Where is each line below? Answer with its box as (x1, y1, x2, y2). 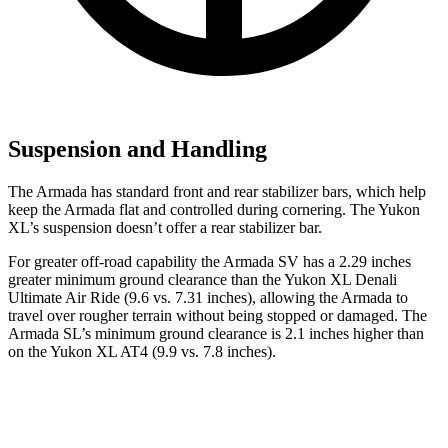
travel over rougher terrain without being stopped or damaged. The (8, 306, 427, 324)
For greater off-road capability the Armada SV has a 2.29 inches (8, 252, 411, 270)
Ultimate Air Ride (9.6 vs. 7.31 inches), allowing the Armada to (8, 288, 408, 306)
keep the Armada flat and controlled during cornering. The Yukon (8, 200, 420, 218)
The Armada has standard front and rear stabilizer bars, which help (8, 182, 426, 200)
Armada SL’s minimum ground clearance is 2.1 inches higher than (8, 324, 424, 342)
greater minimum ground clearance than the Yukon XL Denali (8, 270, 397, 288)
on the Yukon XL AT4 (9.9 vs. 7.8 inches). (8, 342, 276, 360)
